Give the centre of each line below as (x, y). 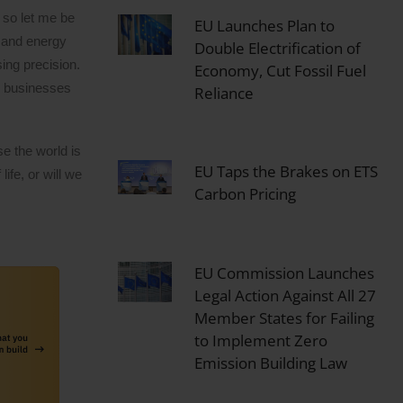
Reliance (224, 93)
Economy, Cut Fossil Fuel (280, 70)
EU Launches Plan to (264, 25)
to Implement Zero (260, 340)
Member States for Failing (284, 318)
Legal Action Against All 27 (285, 295)
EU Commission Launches (284, 273)
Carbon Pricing (245, 194)
